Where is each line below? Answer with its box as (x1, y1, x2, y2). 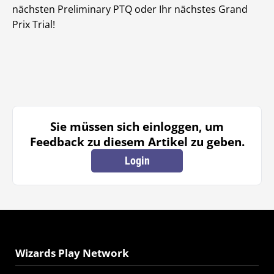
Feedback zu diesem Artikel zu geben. (29, 134, 245, 150)
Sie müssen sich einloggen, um (50, 119, 224, 135)
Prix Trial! (12, 18, 55, 32)
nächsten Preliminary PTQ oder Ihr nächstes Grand (12, 2, 248, 17)
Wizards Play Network (15, 246, 129, 261)
